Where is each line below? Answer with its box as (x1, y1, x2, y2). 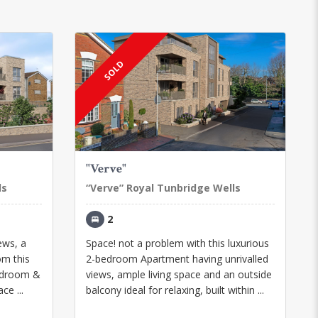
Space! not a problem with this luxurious (85, 236, 269, 251)
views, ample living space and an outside (85, 268, 272, 282)
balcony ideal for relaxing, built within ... (85, 283, 264, 297)
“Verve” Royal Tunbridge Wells (85, 181, 241, 195)
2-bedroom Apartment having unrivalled (85, 252, 268, 266)
